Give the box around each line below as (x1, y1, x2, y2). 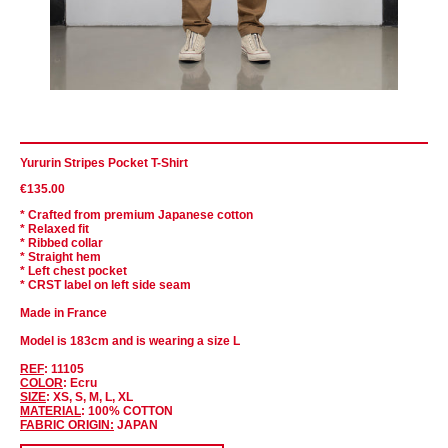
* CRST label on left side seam (20, 277, 191, 292)
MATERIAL (20, 403, 81, 418)
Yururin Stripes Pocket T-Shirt (20, 155, 188, 170)
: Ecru (63, 375, 97, 390)
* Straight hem (20, 249, 101, 264)
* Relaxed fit (20, 221, 89, 236)
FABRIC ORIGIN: (20, 417, 114, 432)
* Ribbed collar (20, 235, 106, 250)
